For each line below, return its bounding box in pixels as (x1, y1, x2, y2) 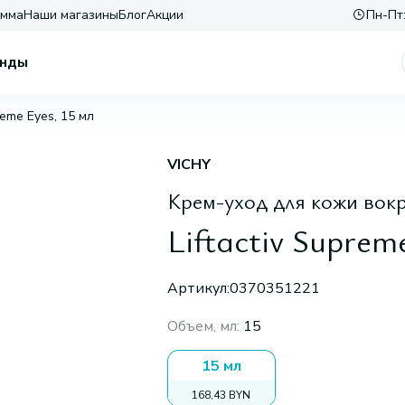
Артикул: (166, 278, 230, 298)
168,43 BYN (192, 388, 251, 402)
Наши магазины (24, 6, 118, 24)
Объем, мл (166, 316, 237, 336)
